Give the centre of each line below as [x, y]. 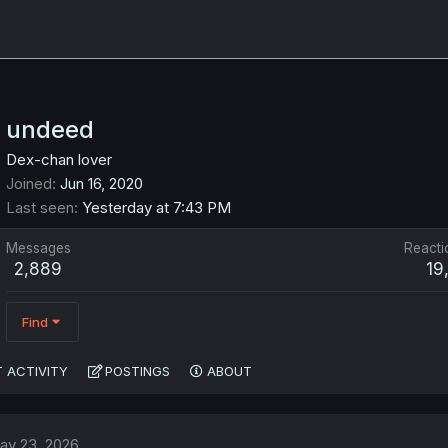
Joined [28, 184]
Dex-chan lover [58, 160]
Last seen [39, 208]
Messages [38, 248]
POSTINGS [137, 371]
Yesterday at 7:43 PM [156, 208]
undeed [49, 130]
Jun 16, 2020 [101, 184]
